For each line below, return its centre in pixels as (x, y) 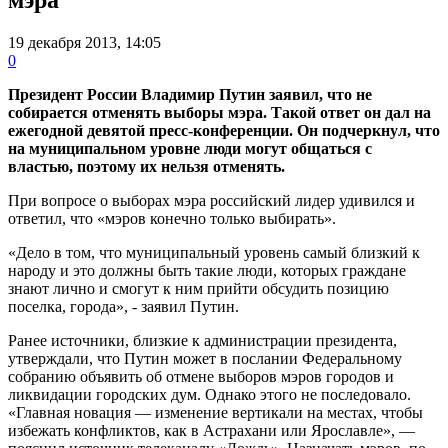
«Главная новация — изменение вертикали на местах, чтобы (215, 412)
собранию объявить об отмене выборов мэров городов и (201, 376)
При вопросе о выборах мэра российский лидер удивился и (211, 200)
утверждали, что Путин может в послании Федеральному (205, 358)
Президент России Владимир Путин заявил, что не (190, 94)
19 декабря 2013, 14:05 (84, 42)
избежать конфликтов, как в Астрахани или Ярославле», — (211, 430)
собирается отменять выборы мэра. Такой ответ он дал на (219, 112)
